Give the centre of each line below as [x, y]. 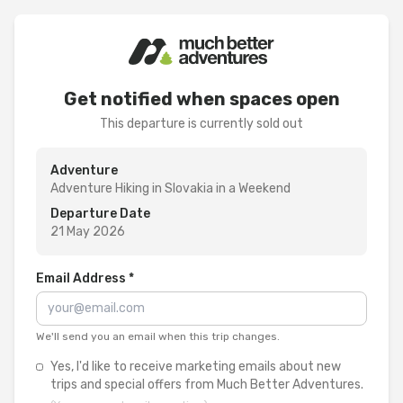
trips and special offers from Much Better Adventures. [207, 385]
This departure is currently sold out [201, 124]
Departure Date [100, 214]
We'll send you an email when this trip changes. [158, 336]
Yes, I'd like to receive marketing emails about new [196, 367]
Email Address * [85, 278]
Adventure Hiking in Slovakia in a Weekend [170, 188]
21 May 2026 [88, 232]
